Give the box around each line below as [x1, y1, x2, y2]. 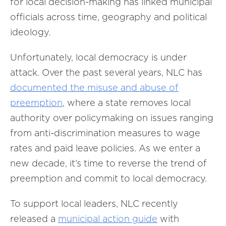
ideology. [10, 27, 50, 37]
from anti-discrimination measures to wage [10, 128, 200, 138]
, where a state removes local [63, 97, 191, 108]
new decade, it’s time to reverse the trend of [10, 158, 207, 168]
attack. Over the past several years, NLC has [10, 67, 202, 78]
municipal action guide [58, 213, 157, 224]
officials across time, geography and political [10, 12, 207, 22]
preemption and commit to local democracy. [10, 173, 207, 184]
